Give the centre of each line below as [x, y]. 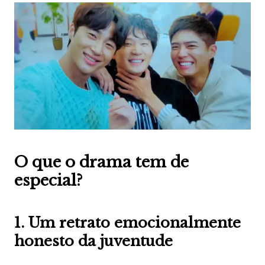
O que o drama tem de [101, 162]
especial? [48, 181]
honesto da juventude [93, 241]
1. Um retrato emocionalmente [127, 223]
